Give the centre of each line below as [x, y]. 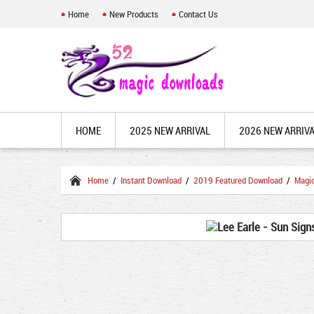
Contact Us [198, 14]
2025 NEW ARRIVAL [170, 130]
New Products [134, 14]
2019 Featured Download [238, 180]
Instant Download [151, 180]
